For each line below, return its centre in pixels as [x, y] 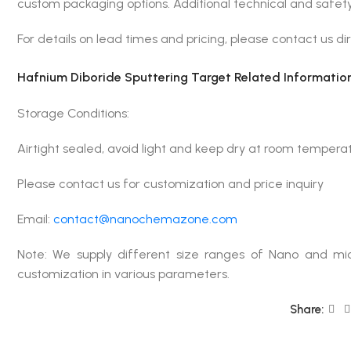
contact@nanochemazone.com [145, 219]
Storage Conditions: [78, 113]
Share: [306, 309]
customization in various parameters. [123, 274]
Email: [35, 219]
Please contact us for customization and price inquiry [170, 184]
